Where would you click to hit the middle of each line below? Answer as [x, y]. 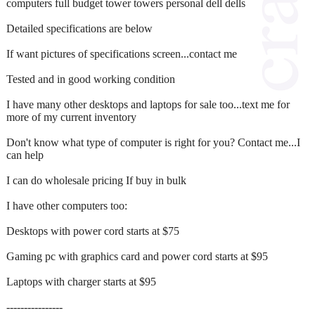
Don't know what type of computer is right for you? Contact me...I [153, 142]
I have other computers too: [67, 205]
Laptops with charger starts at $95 [81, 281]
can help [25, 155]
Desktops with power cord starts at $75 [93, 231]
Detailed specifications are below [79, 28]
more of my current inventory [71, 117]
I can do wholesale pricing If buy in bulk [96, 180]
